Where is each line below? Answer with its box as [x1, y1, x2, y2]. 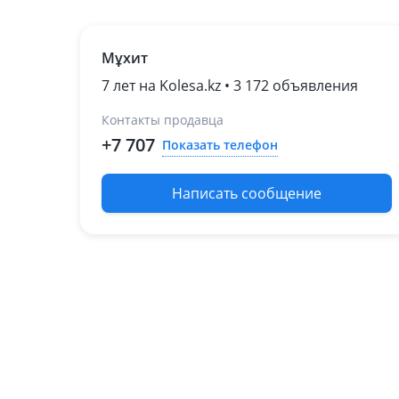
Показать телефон [162, 135, 278, 153]
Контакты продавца [102, 111, 224, 128]
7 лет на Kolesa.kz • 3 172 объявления [102, 76, 358, 95]
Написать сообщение [172, 183, 322, 203]
